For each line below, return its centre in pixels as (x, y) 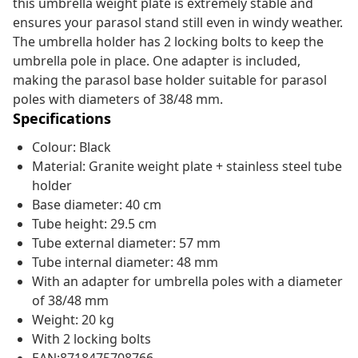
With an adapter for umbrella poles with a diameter (187, 282)
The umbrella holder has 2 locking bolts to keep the (168, 42)
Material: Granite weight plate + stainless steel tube (187, 167)
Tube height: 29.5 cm (94, 224)
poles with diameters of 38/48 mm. (118, 99)
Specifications (62, 119)
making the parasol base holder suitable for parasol (170, 80)
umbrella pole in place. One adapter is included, (157, 61)
